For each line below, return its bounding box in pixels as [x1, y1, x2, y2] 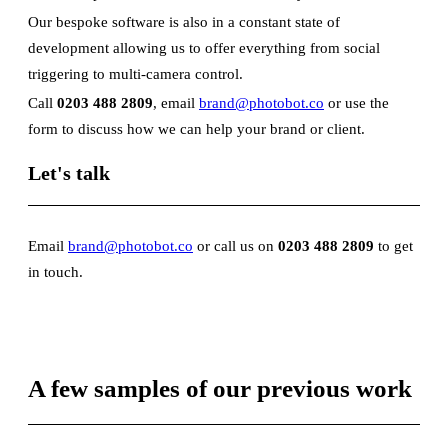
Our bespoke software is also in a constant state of [28, 13, 340, 30]
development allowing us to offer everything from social [28, 39, 380, 56]
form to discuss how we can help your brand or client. [28, 120, 365, 137]
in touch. [28, 263, 83, 280]
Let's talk [28, 161, 110, 184]
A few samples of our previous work [28, 375, 412, 403]
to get [378, 237, 413, 254]
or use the [324, 94, 389, 111]
